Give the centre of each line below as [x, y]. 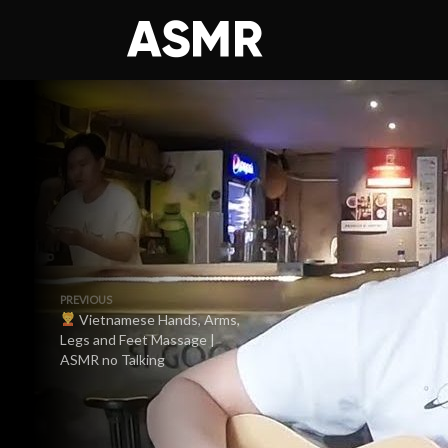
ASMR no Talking [112, 359]
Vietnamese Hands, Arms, [157, 319]
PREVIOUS [86, 299]
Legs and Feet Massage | [137, 339]
